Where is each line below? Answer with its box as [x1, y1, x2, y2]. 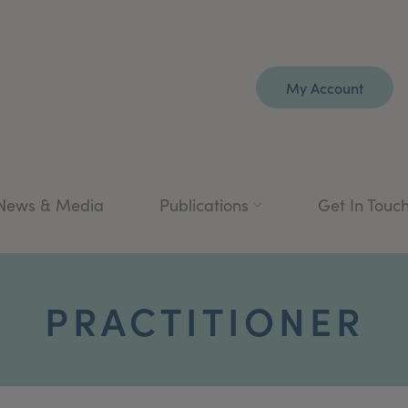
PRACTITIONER [44, 291, 364, 346]
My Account [286, 77, 363, 97]
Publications [159, 193, 249, 216]
